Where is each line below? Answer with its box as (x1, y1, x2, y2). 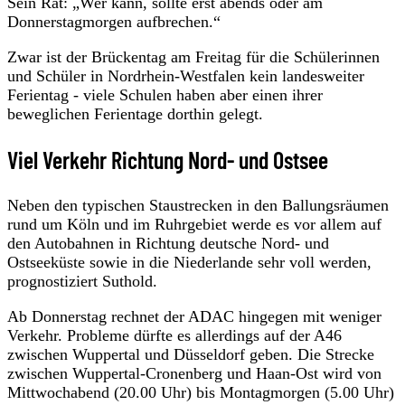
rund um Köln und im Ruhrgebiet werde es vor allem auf (7, 214, 381, 233)
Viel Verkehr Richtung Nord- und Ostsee (7, 145, 328, 174)
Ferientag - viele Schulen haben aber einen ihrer (7, 85, 323, 104)
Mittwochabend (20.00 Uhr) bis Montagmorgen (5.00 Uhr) (7, 382, 394, 401)
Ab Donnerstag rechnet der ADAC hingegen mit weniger (7, 306, 381, 325)
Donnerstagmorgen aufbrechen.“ (7, 12, 221, 31)
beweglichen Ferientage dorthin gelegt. (7, 104, 263, 123)
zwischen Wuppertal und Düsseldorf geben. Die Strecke (7, 344, 374, 363)
